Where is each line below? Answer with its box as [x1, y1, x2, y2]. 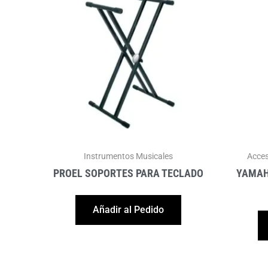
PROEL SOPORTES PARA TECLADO [53, 166, 203, 179]
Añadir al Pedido [93, 203, 164, 215]
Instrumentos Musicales [84, 151, 173, 161]
